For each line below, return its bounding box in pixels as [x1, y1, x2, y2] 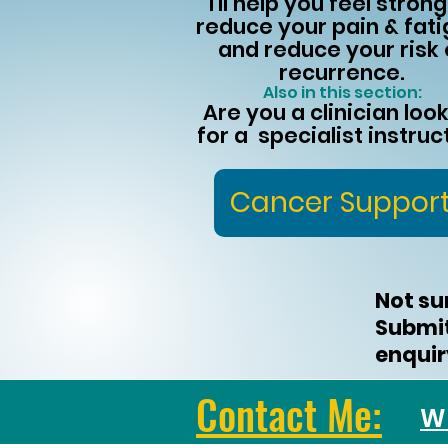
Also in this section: [262, 81, 422, 104]
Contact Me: [196, 384, 382, 444]
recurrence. [279, 58, 405, 87]
